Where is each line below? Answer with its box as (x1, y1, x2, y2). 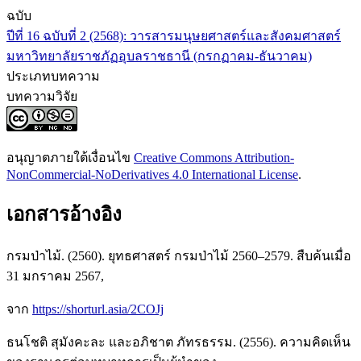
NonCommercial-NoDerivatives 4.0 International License (6, 168, 298, 182)
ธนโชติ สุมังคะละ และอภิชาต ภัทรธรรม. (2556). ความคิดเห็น (6, 334, 351, 349)
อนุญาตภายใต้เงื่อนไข (6, 151, 134, 165)
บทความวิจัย (6, 89, 77, 104)
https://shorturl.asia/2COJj (32, 301, 164, 316)
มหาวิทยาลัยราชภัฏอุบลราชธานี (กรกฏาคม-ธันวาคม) (6, 49, 312, 64)
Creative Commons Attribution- (134, 151, 294, 165)
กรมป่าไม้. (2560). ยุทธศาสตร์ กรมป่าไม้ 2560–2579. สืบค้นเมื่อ (6, 248, 351, 263)
